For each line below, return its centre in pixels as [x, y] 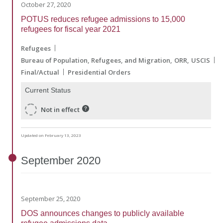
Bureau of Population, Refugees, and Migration [96, 60]
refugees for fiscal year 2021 [71, 29]
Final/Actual [40, 72]
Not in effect [60, 110]
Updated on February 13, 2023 [51, 135]
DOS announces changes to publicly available [103, 213]
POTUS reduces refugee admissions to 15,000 [103, 19]
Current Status [48, 90]
